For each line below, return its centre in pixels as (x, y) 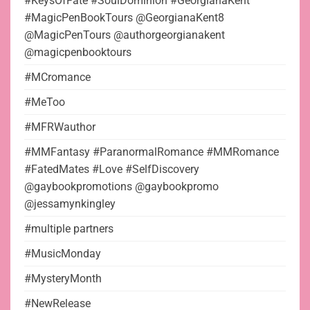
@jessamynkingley (70, 203)
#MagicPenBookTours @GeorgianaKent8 (124, 17)
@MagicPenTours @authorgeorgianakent (125, 35)
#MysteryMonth (63, 278)
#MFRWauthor (60, 127)
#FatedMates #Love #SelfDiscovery (112, 169)
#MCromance (57, 77)
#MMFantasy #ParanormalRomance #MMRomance (152, 152)
